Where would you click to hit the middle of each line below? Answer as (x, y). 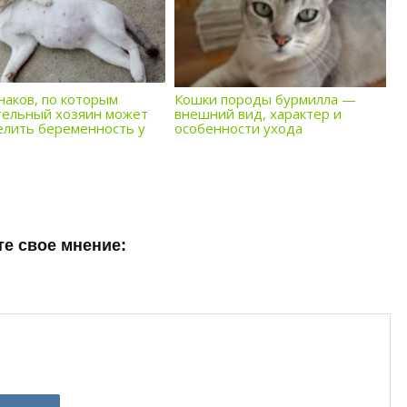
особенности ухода (239, 128)
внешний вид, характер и (258, 114)
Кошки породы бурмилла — (266, 99)
